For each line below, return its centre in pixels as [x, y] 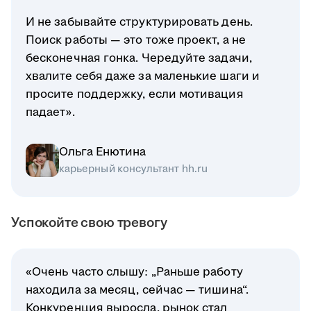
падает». [50, 113]
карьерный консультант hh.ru [133, 169]
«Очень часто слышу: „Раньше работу [134, 272]
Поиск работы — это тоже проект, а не [136, 41]
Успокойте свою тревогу [89, 223]
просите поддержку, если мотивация [135, 95]
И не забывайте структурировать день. [139, 23]
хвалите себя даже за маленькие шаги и [143, 77]
